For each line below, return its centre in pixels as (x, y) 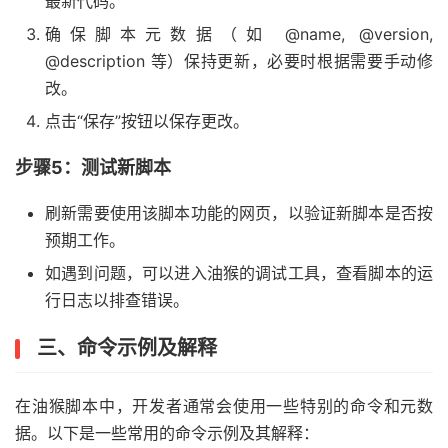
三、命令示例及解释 (127, 348)
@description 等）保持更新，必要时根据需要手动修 (239, 61)
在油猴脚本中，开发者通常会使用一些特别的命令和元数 (224, 406)
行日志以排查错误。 (117, 300)
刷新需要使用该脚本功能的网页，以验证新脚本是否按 (239, 213)
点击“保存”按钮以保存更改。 (147, 121)
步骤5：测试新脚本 (93, 168)
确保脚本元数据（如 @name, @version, (239, 34)
